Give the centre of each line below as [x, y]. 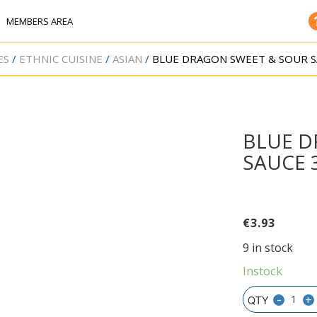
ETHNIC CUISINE [60, 59]
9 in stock [268, 248]
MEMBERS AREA [40, 21]
